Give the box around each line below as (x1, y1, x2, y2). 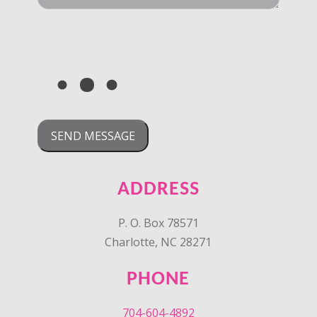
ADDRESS (117, 179, 200, 200)
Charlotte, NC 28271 (105, 234, 212, 250)
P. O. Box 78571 (117, 214, 199, 231)
